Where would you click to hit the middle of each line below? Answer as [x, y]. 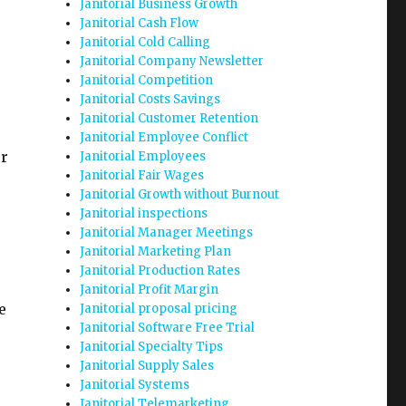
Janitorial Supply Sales [147, 366]
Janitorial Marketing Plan [156, 251]
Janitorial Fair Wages [142, 175]
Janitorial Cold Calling [145, 42]
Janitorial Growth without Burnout [180, 194]
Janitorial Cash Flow [140, 23]
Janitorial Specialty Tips [152, 347]
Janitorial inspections [144, 213]
